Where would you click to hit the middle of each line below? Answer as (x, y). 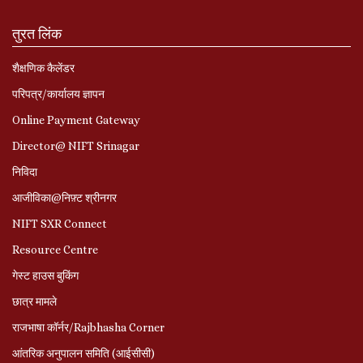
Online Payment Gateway (76, 120)
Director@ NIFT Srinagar (76, 145)
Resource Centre (55, 249)
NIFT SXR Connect (60, 223)
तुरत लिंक (37, 34)
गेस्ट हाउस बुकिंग (45, 275)
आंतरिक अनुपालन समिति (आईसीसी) (83, 353)
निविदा (25, 171)
